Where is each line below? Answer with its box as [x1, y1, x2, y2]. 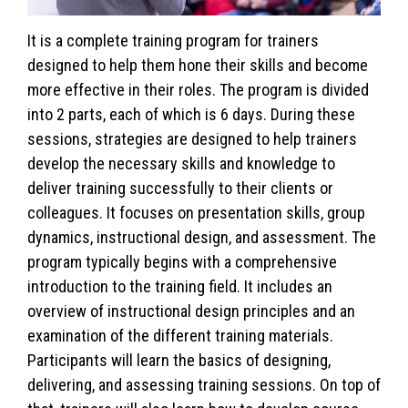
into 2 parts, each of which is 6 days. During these [27, 105, 355, 125]
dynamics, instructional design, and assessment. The [27, 228, 376, 248]
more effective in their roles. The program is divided [27, 80, 369, 100]
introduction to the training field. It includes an [27, 277, 332, 297]
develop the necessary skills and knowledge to [27, 154, 335, 174]
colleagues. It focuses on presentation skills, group [27, 203, 365, 223]
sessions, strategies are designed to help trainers [27, 129, 357, 149]
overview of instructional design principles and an [27, 301, 355, 321]
